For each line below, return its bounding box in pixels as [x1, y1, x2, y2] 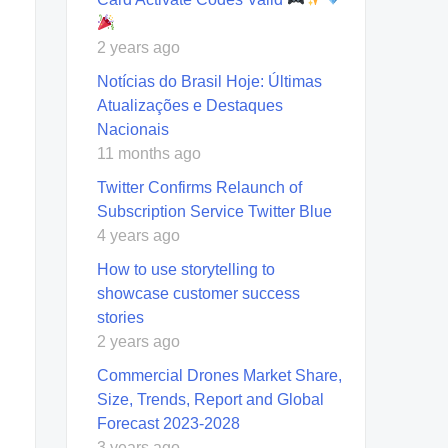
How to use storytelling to [97, 260, 275, 278]
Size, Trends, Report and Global [97, 390, 324, 408]
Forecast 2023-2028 [97, 414, 240, 432]
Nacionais [97, 120, 169, 138]
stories [97, 308, 144, 326]
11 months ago [97, 144, 201, 162]
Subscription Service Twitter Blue [97, 202, 332, 220]
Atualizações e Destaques [97, 96, 283, 114]
